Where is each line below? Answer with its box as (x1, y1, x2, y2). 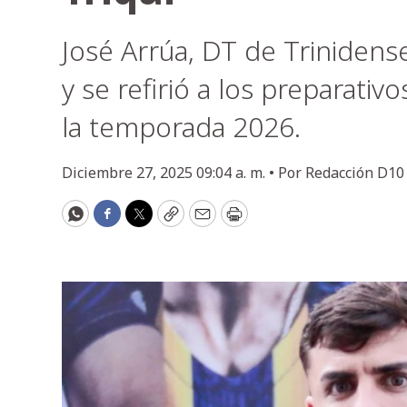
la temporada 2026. (62, 108, 301, 145)
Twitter (137, 210, 197, 233)
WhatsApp (74, 210, 157, 233)
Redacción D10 (305, 163, 404, 183)
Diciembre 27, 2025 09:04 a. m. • (62, 163, 278, 183)
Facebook (105, 210, 182, 233)
